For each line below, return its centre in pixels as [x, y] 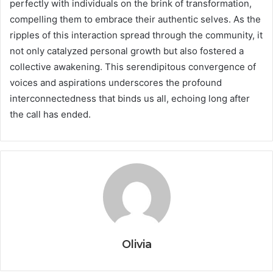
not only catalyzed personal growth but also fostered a [127, 51]
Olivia [136, 245]
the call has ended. [50, 115]
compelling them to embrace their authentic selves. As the [135, 19]
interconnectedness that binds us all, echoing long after [130, 99]
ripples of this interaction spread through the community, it [136, 35]
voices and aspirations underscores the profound [116, 83]
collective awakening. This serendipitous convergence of [133, 67]
